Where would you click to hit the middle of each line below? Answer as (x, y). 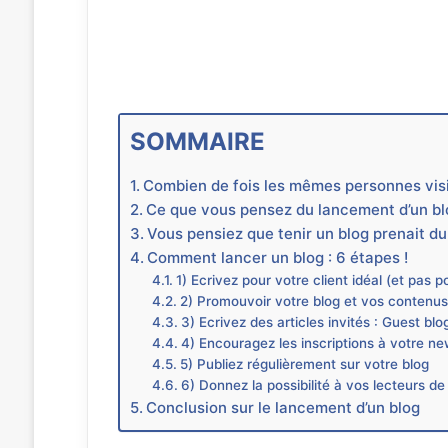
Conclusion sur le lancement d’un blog (282, 407)
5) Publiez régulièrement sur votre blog (305, 363)
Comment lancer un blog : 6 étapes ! (277, 257)
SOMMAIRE (197, 141)
